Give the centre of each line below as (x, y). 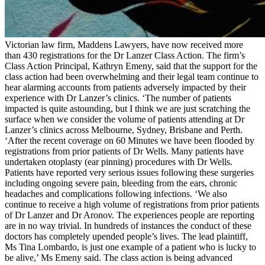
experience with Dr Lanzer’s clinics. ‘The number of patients (118, 98)
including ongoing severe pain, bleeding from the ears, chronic (121, 183)
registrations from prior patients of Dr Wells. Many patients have (124, 151)
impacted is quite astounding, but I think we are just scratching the (127, 109)
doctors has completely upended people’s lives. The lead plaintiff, (126, 237)
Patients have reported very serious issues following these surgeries (129, 173)
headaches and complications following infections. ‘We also (116, 194)
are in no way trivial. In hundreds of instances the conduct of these (128, 226)
